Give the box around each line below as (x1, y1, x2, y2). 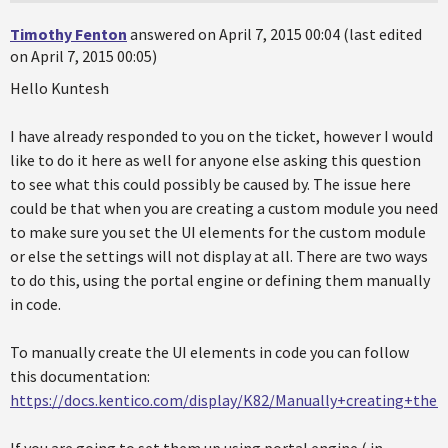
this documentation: (10, 366, 150, 386)
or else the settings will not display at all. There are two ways (10, 246, 428, 266)
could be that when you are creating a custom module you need (10, 198, 438, 218)
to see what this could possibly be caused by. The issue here (10, 174, 411, 194)
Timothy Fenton (10, 24, 127, 44)
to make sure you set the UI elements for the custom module (10, 222, 426, 242)
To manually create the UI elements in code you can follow (10, 342, 409, 362)
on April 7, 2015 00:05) (10, 46, 157, 66)
